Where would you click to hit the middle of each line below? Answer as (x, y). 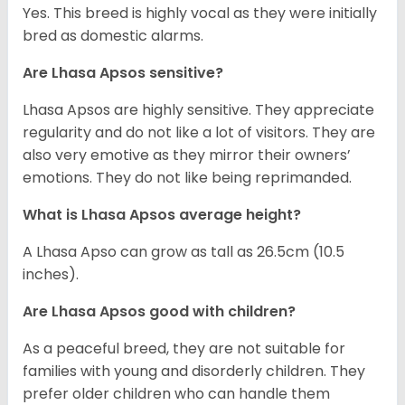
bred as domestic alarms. (113, 36)
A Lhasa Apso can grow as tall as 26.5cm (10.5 (184, 252)
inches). (51, 275)
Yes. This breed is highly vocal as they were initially (200, 14)
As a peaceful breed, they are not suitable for (184, 349)
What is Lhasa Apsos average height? (162, 215)
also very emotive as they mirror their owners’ (187, 155)
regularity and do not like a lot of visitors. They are (199, 133)
